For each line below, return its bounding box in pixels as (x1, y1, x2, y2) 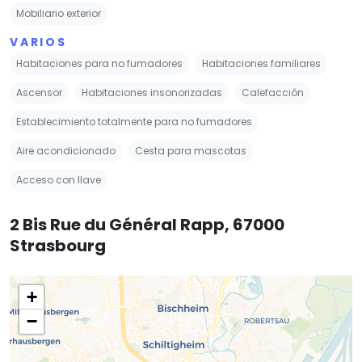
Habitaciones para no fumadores (16, 56, 183, 70)
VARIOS (10, 33, 67, 50)
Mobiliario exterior (16, 6, 101, 20)
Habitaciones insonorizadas (82, 85, 222, 99)
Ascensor (16, 85, 62, 99)
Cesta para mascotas (135, 143, 246, 158)
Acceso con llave (16, 172, 101, 187)
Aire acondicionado (16, 143, 116, 158)
